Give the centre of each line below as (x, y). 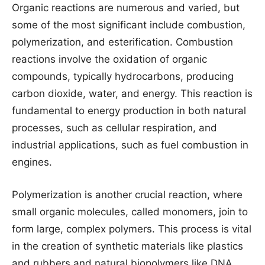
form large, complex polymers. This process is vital (132, 229)
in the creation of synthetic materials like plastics (127, 246)
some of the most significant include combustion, (129, 25)
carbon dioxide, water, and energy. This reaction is (132, 93)
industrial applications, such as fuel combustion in (130, 145)
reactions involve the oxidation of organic (109, 59)
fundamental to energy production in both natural (129, 111)
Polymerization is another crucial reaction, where (127, 195)
